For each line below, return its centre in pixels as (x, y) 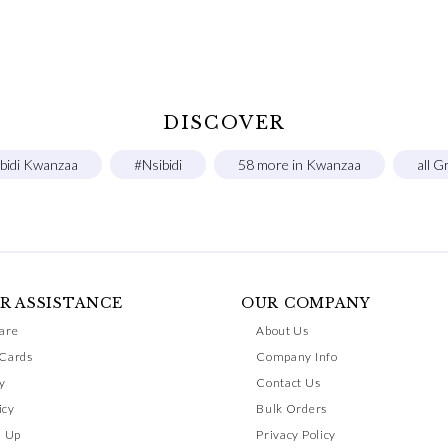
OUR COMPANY (306, 303)
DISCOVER (224, 123)
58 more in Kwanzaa (299, 165)
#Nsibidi (158, 165)
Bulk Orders (291, 408)
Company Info (297, 356)
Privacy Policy (296, 434)
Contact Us (288, 382)
